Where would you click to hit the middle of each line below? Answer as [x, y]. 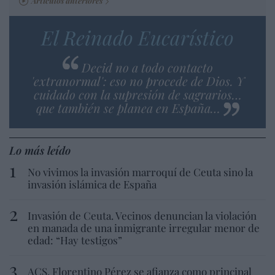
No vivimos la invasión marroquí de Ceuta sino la [140, 172]
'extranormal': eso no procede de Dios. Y [137, 80]
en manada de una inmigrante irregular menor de [144, 227]
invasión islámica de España [92, 184]
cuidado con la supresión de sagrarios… [137, 94]
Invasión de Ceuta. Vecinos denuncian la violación [142, 215]
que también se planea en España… [128, 107]
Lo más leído [40, 150]
